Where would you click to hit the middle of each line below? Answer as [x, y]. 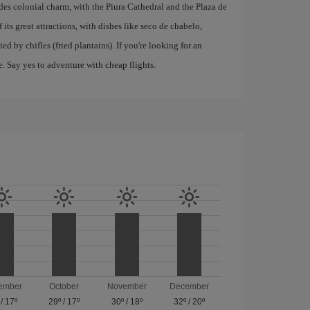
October [64, 286]
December [190, 286]
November [127, 286]
